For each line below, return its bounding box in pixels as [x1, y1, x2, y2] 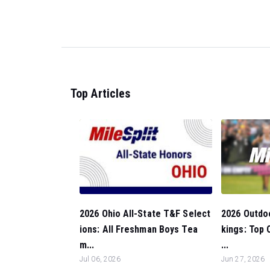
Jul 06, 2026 [80, 255, 121, 264]
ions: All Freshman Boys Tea [80, 224, 198, 236]
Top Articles [71, 86, 131, 101]
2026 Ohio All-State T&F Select [80, 208, 211, 220]
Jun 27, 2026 [221, 255, 265, 263]
